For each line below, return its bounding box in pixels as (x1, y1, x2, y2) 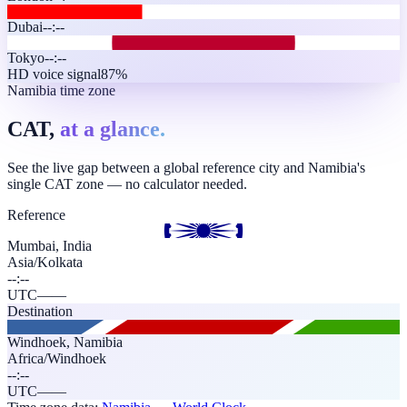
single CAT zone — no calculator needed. (7, 175, 247, 192)
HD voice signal (7, 65, 101, 82)
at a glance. (60, 116, 165, 141)
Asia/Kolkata (7, 253, 83, 270)
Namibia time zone (7, 82, 115, 98)
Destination (7, 303, 73, 319)
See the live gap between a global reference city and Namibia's (7, 159, 365, 175)
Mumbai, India (7, 237, 92, 253)
